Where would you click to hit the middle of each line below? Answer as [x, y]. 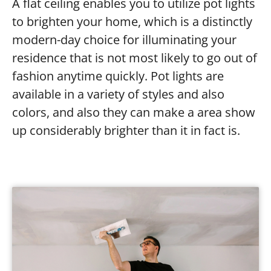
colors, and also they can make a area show [134, 112]
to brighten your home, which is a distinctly [132, 21]
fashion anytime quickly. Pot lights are [118, 76]
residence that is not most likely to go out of [135, 57]
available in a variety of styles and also [118, 94]
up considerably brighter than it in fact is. [126, 130]
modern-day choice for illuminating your [124, 39]
